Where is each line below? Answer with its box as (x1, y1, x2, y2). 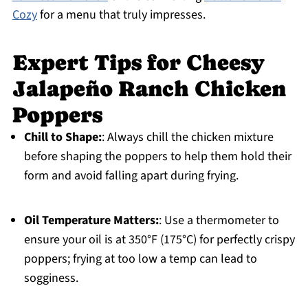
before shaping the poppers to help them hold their (23, 148, 291, 166)
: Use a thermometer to (158, 212, 279, 230)
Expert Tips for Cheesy (12, 50, 265, 76)
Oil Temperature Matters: (23, 212, 159, 230)
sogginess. (23, 269, 78, 287)
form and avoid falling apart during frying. (23, 167, 239, 185)
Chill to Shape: (23, 129, 102, 146)
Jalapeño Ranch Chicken (12, 76, 286, 102)
